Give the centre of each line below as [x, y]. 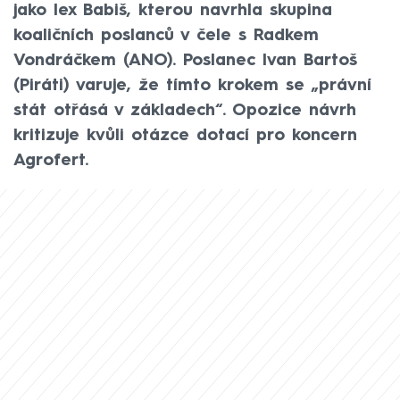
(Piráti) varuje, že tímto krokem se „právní [192, 85]
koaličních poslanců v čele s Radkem [166, 35]
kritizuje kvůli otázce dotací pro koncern [185, 135]
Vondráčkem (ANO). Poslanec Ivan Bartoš [185, 60]
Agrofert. [51, 160]
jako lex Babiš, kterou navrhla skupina [173, 10]
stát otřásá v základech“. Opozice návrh [185, 110]
